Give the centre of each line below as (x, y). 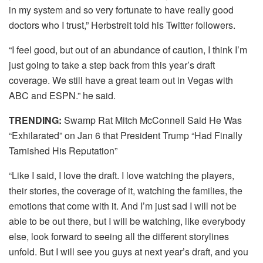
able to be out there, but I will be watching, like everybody (127, 221)
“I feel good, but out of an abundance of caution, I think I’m (128, 49)
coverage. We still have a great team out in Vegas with (121, 80)
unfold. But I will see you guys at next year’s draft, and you (129, 251)
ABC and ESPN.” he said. (62, 95)
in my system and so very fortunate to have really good (121, 9)
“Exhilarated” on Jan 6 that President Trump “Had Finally (126, 135)
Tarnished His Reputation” (63, 150)
